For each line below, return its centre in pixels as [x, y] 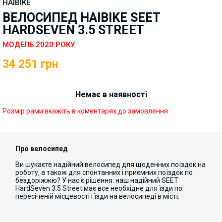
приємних [141, 172]
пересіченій [34, 196]
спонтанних [101, 172]
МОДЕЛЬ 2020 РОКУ [39, 45]
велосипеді [138, 196]
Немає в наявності [111, 94]
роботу [27, 172]
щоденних [153, 165]
